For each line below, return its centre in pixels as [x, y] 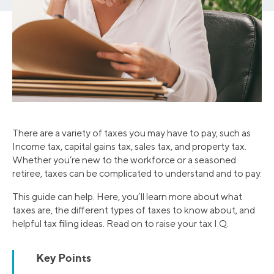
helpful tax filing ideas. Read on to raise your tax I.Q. [120, 224]
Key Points [64, 258]
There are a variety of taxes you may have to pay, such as [131, 133]
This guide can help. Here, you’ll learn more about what [127, 197]
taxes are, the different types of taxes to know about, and [134, 210]
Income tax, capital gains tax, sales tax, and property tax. [129, 147]
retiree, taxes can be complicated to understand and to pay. [137, 174]
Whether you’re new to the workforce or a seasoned [124, 160]
